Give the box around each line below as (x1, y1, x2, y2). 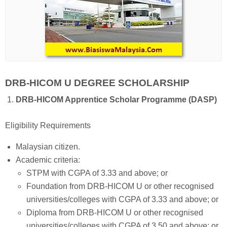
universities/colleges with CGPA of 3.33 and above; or (26, 195, 218, 204)
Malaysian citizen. (15, 142, 80, 152)
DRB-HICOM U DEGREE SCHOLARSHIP (5, 77, 190, 88)
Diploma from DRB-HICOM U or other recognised (26, 208, 203, 217)
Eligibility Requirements (5, 121, 91, 130)
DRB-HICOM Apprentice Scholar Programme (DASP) (15, 95, 217, 104)
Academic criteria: (15, 156, 80, 165)
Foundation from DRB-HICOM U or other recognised (26, 182, 214, 191)
